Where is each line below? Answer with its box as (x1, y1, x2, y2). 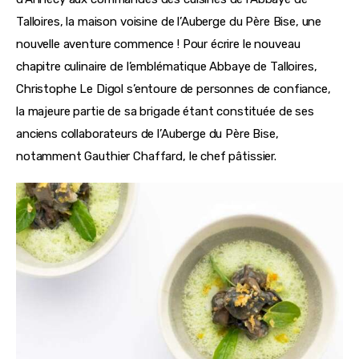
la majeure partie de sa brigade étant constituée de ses (16, 103, 317, 119)
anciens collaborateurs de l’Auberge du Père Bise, (16, 126, 282, 141)
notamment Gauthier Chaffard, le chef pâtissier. (16, 148, 276, 163)
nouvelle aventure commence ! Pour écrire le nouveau (16, 36, 304, 51)
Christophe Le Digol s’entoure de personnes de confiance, (16, 81, 334, 96)
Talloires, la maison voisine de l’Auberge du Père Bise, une (16, 14, 325, 29)
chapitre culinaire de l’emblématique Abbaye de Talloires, (16, 58, 321, 74)
